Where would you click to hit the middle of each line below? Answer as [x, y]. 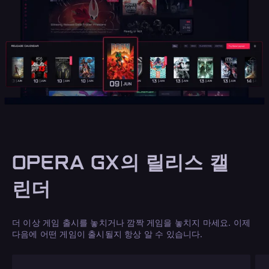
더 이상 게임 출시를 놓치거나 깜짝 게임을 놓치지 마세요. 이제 [131, 223]
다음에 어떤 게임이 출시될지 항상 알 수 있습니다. [107, 234]
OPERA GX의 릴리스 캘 [121, 163]
